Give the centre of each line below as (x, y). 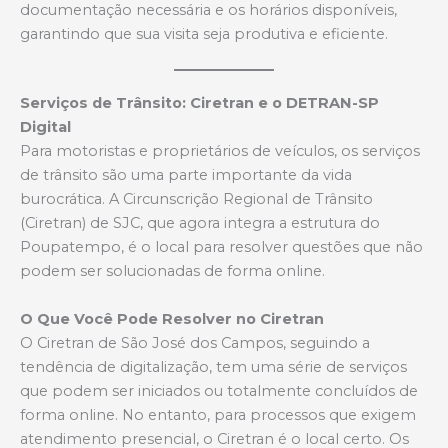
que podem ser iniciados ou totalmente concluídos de (219, 390)
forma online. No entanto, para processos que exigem (218, 414)
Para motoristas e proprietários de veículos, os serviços (220, 151)
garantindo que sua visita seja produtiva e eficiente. (204, 33)
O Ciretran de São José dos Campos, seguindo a (195, 342)
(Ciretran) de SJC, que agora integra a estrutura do (200, 223)
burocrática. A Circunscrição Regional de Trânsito (196, 199)
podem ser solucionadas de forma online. (172, 271)
